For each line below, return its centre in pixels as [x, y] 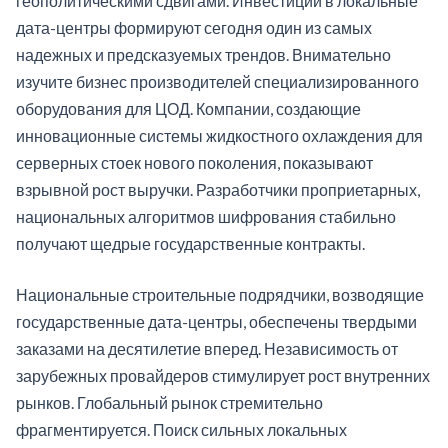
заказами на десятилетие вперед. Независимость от [207, 349]
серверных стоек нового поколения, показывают [194, 163]
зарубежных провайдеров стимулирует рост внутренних [223, 376]
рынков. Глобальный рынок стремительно [169, 403]
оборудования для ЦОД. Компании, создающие [188, 109]
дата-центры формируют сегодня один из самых [194, 28]
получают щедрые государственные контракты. [190, 244]
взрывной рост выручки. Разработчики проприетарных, [218, 190]
